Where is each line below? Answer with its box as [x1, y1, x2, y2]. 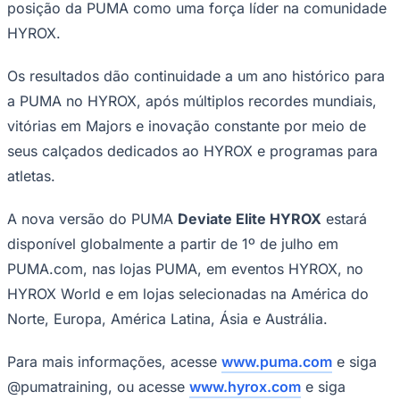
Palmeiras [7, 182, 62, 197]
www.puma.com [221, 352, 332, 371]
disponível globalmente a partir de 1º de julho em [7, 234, 338, 253]
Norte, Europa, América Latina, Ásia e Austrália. [7, 309, 328, 328]
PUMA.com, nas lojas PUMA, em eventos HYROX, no [7, 259, 363, 278]
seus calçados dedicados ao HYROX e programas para [7, 141, 378, 160]
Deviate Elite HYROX [178, 209, 321, 228]
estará [321, 209, 367, 228]
